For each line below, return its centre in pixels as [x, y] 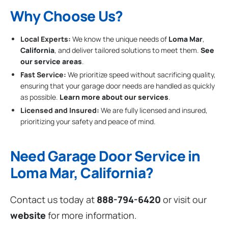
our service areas [51, 61]
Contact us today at [53, 200]
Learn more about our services [114, 97]
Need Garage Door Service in [105, 156]
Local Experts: [46, 39]
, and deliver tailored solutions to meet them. [127, 50]
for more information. [91, 216]
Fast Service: [43, 75]
